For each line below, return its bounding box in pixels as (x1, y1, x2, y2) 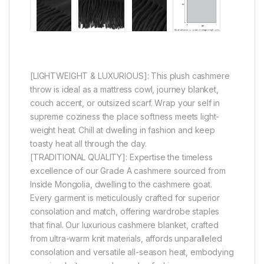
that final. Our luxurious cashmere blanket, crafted (30, 219, 219, 230)
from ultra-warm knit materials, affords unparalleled (30, 233, 222, 243)
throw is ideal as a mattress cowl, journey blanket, (30, 84, 219, 94)
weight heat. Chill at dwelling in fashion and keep (30, 124, 215, 135)
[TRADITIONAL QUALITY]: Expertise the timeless (30, 151, 213, 162)
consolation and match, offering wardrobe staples (30, 206, 220, 216)
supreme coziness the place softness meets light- (30, 111, 220, 121)
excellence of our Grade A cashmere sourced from (30, 165, 226, 176)
